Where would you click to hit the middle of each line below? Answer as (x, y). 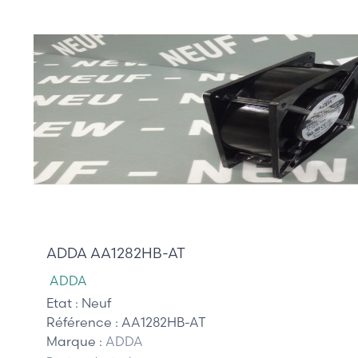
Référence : (84, 322)
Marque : (76, 342)
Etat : (64, 303)
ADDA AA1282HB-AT (116, 253)
